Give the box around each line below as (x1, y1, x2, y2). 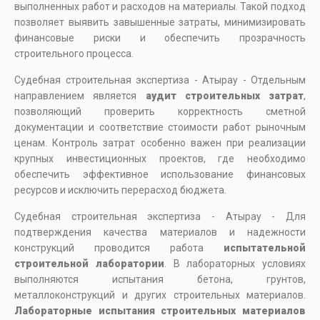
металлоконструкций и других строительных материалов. (14, 289, 306, 301)
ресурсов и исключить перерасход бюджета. (14, 184, 226, 196)
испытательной (224, 242, 306, 254)
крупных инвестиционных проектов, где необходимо (14, 153, 306, 165)
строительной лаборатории (14, 258, 164, 270)
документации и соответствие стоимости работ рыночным (14, 121, 306, 134)
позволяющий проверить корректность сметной (14, 106, 306, 118)
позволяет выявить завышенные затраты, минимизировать (14, 16, 306, 29)
